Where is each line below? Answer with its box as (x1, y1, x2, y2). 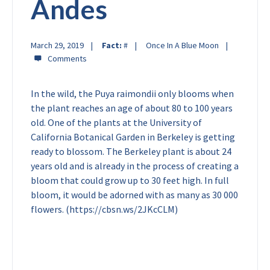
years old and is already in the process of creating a (31, 160, 239, 172)
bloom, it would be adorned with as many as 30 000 (31, 189, 238, 201)
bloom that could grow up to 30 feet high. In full (31, 174, 229, 186)
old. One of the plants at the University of (31, 116, 202, 128)
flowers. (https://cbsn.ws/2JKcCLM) (31, 203, 178, 215)
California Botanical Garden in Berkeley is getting (31, 131, 235, 143)
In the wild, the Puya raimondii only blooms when (31, 87, 234, 99)
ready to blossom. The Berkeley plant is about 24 (31, 145, 231, 157)
